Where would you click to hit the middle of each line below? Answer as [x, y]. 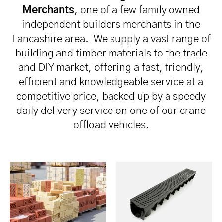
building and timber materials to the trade [111, 54]
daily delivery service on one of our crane [111, 111]
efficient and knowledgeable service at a [111, 82]
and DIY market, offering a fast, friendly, [111, 68]
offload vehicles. [111, 125]
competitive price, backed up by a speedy [111, 97]
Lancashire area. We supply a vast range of [111, 39]
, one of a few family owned [137, 10]
